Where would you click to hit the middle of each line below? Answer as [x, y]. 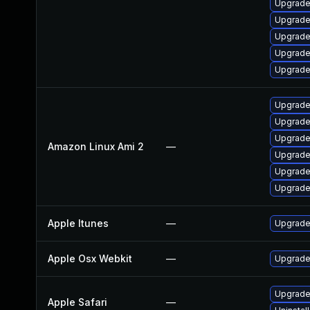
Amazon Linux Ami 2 [96, 146]
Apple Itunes [78, 223]
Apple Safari [77, 302]
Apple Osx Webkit [90, 258]
